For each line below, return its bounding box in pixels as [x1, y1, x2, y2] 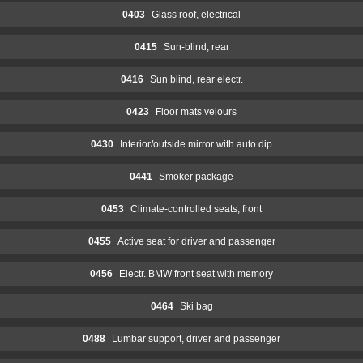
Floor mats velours [156, 105, 237, 117]
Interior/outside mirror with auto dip [120, 138, 272, 150]
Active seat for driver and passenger [117, 235, 275, 247]
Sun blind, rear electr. [149, 73, 243, 85]
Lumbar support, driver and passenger [112, 332, 280, 344]
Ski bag [179, 300, 213, 312]
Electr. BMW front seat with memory [119, 267, 273, 280]
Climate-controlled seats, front [130, 203, 262, 215]
